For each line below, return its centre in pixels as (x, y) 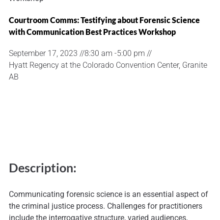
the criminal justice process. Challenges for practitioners (106, 206)
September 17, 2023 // (47, 54)
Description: (43, 168)
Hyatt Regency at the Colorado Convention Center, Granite (108, 65)
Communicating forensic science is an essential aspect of (109, 194)
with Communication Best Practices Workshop (92, 32)
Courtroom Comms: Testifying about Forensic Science (104, 20)
